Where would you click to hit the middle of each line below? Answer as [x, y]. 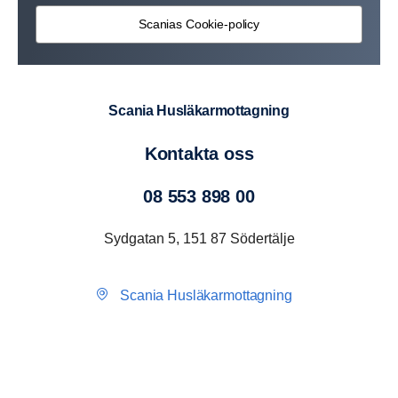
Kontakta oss [205, 153]
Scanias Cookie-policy [199, 24]
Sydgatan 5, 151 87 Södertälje [199, 238]
